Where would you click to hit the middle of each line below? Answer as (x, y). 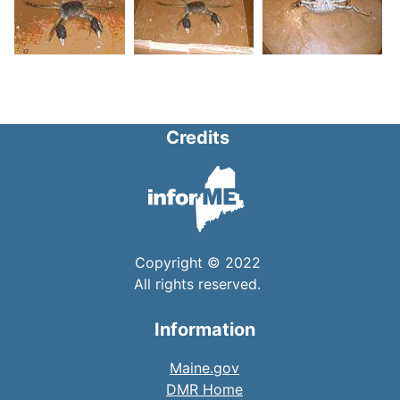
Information (204, 330)
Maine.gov (204, 368)
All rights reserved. (197, 284)
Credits (197, 137)
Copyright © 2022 (197, 263)
